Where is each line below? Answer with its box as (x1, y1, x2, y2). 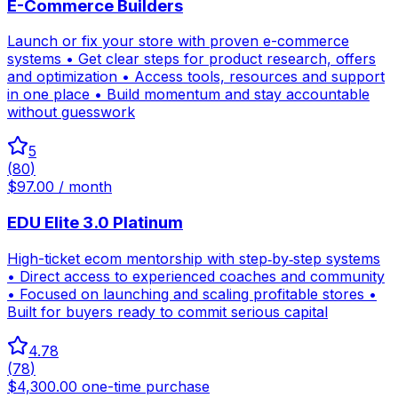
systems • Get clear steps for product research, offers (7, 50, 376, 68)
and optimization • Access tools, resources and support (7, 68, 385, 86)
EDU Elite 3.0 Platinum (7, 211, 183, 233)
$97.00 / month (7, 178, 112, 196)
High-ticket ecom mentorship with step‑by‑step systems (7, 249, 380, 267)
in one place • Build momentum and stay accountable (7, 85, 370, 104)
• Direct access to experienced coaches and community (7, 267, 385, 285)
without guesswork (7, 103, 135, 122)
